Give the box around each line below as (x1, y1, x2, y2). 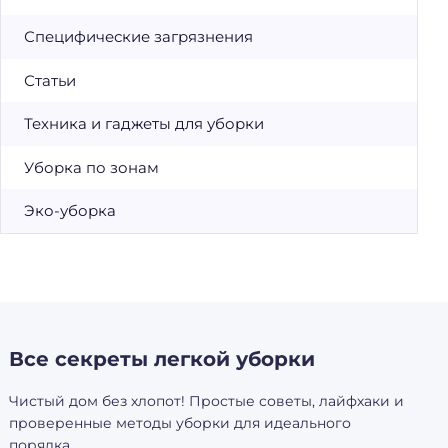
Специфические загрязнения (23, 27, 253, 47)
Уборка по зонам (23, 157, 159, 177)
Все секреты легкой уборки (9, 346, 315, 372)
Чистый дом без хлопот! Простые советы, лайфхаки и (9, 393, 404, 410)
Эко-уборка (23, 201, 116, 221)
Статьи (23, 70, 76, 90)
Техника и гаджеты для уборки (23, 114, 264, 134)
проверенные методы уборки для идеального (9, 415, 351, 432)
